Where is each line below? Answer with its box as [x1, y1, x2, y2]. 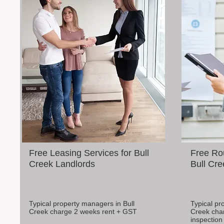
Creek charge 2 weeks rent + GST [29, 207, 137, 215]
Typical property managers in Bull [29, 199, 134, 207]
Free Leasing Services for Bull [29, 148, 149, 158]
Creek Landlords [29, 159, 95, 169]
